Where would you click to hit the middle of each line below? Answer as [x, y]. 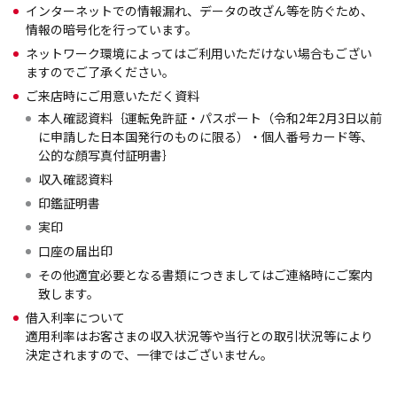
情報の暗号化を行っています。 [112, 29]
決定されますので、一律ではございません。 [149, 354]
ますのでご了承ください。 [100, 72]
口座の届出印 [75, 251]
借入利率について [75, 317]
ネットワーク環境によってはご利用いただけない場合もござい [199, 53]
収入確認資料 [75, 179]
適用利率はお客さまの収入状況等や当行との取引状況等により [199, 336]
